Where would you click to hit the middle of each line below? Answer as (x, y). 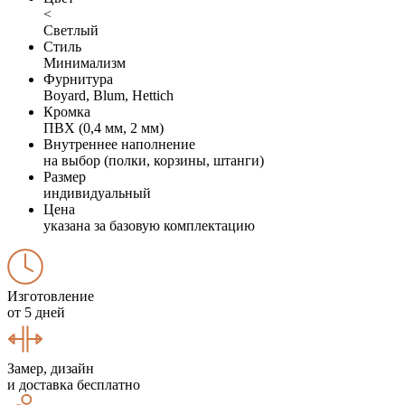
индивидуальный (97, 193)
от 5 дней (36, 312)
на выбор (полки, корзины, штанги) (154, 160)
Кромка (67, 111)
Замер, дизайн (51, 368)
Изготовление (51, 296)
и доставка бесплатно (74, 384)
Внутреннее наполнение (119, 144)
